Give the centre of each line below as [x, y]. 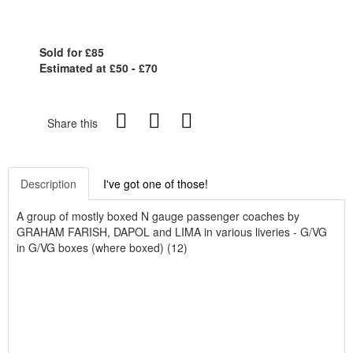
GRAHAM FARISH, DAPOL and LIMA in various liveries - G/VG [172, 231]
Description [48, 183]
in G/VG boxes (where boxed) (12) [102, 247]
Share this [72, 123]
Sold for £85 [72, 52]
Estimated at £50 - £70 [98, 67]
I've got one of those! [156, 183]
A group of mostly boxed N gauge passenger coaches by [158, 216]
